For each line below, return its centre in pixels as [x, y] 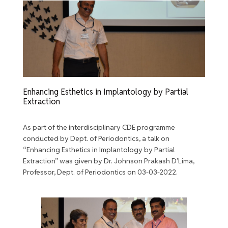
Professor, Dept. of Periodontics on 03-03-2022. [100, 172]
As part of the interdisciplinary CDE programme [99, 127]
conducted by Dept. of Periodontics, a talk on [96, 138]
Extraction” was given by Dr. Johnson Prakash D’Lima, [108, 161]
